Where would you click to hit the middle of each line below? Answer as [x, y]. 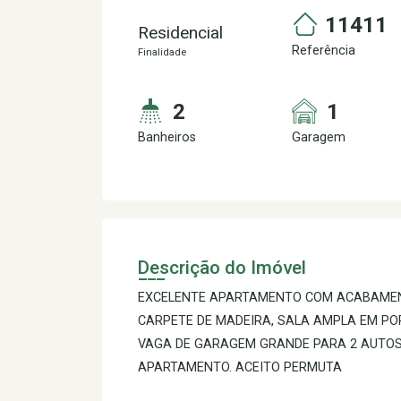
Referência [324, 51]
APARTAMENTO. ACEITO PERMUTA [240, 367]
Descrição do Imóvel [222, 268]
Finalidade [162, 52]
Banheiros [167, 137]
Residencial [180, 33]
